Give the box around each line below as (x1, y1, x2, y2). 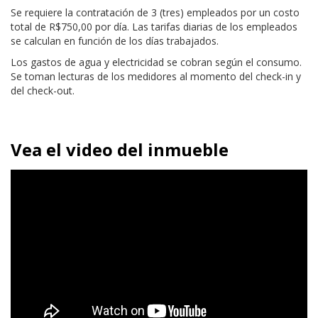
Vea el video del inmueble (11, 138, 229, 161)
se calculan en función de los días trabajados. (11, 34, 219, 48)
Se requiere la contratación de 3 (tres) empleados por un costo (11, 6, 300, 19)
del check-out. (11, 84, 75, 97)
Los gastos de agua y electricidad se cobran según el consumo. (11, 55, 302, 69)
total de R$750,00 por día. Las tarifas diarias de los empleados (11, 20, 297, 33)
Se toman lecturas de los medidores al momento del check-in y (11, 70, 301, 83)
